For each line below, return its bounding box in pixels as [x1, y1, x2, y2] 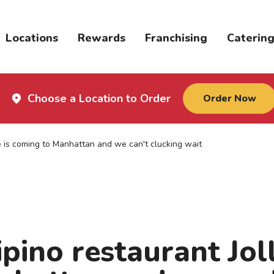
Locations [5, 31, 58, 45]
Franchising [144, 31, 207, 45]
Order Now [202, 92, 256, 105]
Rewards [77, 31, 125, 45]
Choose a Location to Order [27, 91, 171, 106]
